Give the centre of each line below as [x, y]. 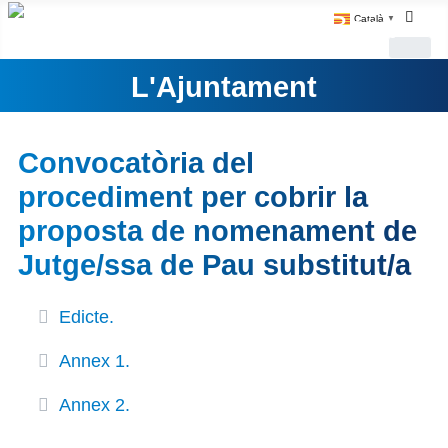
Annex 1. [94, 361]
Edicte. [86, 317]
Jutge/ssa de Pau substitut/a [214, 265]
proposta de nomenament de [217, 231]
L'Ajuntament [224, 86]
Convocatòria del [135, 163]
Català [368, 18]
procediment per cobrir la [192, 197]
